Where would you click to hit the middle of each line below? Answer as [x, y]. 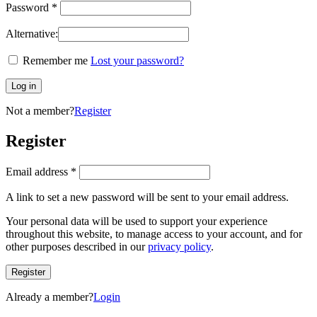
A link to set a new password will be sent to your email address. [147, 197]
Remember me [55, 61]
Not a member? [40, 111]
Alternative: [32, 34]
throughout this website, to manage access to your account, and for [154, 234]
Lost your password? [137, 61]
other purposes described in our [77, 246]
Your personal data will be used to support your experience [137, 221]
